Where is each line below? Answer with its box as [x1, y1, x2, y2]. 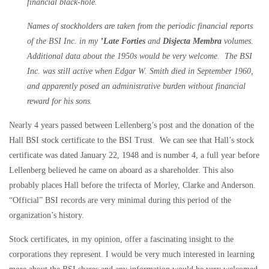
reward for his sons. [27, 96, 92, 106]
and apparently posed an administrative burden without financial [27, 81, 246, 91]
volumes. [222, 36, 256, 46]
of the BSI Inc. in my [27, 36, 100, 46]
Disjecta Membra [163, 36, 222, 46]
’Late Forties [100, 36, 145, 46]
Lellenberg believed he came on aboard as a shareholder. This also [9, 165, 234, 175]
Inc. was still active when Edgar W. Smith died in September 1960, [27, 66, 253, 76]
